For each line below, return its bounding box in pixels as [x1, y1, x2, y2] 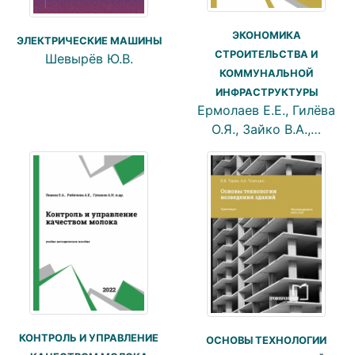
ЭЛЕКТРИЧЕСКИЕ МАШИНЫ [16, 34, 162, 47]
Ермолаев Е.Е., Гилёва [197, 102, 335, 119]
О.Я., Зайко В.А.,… [212, 121, 321, 138]
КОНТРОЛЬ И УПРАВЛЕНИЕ [19, 332, 158, 345]
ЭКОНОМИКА [231, 29, 301, 42]
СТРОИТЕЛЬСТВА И [215, 48, 318, 61]
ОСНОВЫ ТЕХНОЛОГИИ [206, 334, 326, 346]
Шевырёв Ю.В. [44, 50, 133, 67]
